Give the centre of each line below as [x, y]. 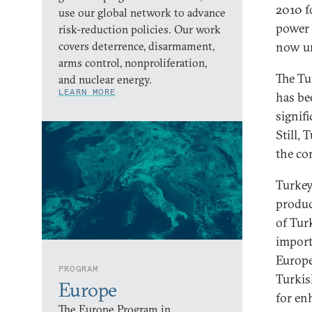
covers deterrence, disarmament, [136, 46]
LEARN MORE [87, 92]
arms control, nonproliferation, [133, 63]
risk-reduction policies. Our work [140, 29]
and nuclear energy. [105, 79]
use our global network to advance [142, 13]
